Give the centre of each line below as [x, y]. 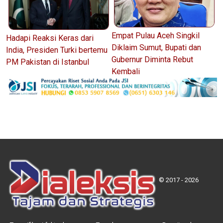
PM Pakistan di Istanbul [48, 62]
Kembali [126, 72]
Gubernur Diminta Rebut [152, 60]
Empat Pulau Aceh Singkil [156, 36]
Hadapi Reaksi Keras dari [50, 38]
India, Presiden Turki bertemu [57, 50]
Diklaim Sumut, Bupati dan [156, 48]
